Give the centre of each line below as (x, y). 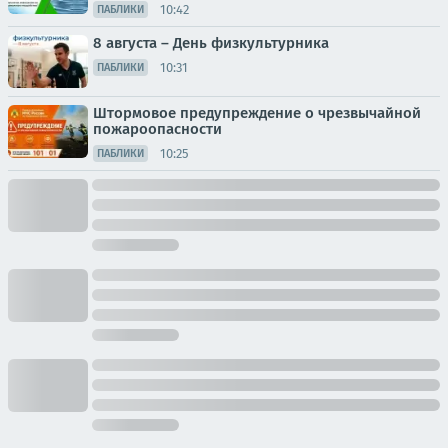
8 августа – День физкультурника (211, 43)
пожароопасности (157, 129)
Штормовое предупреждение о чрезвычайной (257, 113)
